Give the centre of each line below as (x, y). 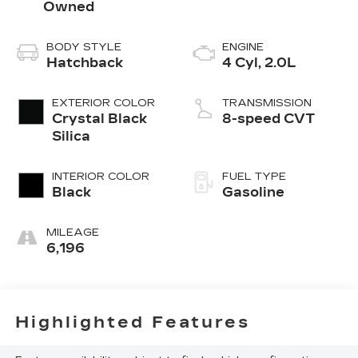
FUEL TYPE (254, 177)
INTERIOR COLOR (100, 177)
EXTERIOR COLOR (103, 103)
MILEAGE (72, 233)
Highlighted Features (132, 322)
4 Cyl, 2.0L (259, 63)
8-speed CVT (268, 119)
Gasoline (253, 193)
